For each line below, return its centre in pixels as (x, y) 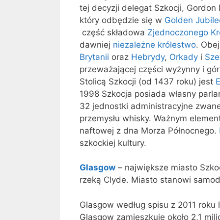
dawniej (96, 44)
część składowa (113, 32)
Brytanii (94, 57)
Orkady (184, 57)
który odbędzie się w (122, 20)
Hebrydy (148, 57)
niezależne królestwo (154, 44)
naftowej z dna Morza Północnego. (149, 130)
